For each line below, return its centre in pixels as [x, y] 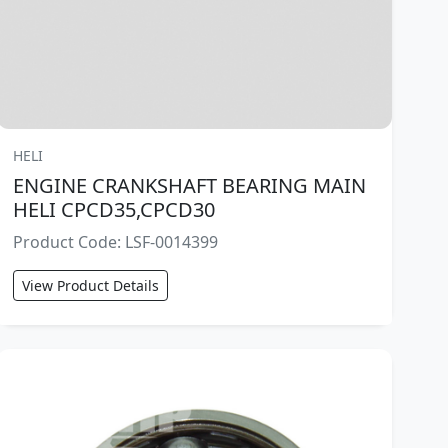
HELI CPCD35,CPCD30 [114, 210]
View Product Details [91, 286]
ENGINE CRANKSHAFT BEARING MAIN [190, 186]
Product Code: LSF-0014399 [116, 242]
